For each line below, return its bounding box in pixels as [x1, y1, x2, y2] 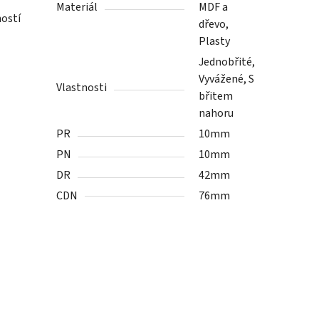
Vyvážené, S [199, 71, 255, 88]
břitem [199, 88, 234, 105]
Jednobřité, [199, 54, 256, 70]
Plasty [199, 33, 231, 50]
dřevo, [199, 16, 229, 33]
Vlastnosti [56, 80, 108, 96]
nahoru [199, 105, 234, 122]
